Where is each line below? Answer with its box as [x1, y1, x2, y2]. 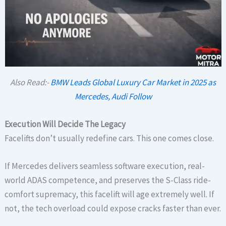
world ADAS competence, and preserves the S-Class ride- [5, 175, 211, 186]
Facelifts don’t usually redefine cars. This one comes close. [5, 133, 214, 144]
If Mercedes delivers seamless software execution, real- [5, 160, 205, 172]
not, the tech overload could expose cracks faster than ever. [5, 203, 221, 214]
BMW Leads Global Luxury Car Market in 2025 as [50, 77, 216, 88]
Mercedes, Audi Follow [74, 91, 152, 102]
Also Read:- [10, 77, 50, 88]
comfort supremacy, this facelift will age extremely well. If [5, 189, 215, 200]
